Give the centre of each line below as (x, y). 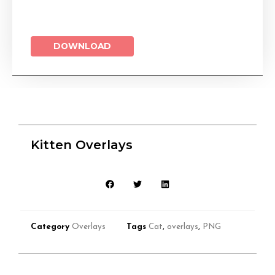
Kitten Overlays (82, 145)
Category (50, 227)
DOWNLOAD (82, 46)
